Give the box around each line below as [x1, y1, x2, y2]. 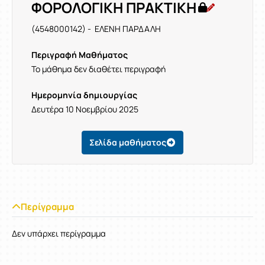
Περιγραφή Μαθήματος [31, 49, 128, 60]
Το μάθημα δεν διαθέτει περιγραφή [31, 63, 166, 75]
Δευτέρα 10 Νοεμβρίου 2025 [31, 104, 138, 115]
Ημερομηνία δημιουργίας [31, 89, 137, 101]
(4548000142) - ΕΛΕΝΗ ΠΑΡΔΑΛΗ [31, 23, 161, 34]
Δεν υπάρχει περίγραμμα [12, 228, 106, 239]
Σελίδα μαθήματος [89, 137, 166, 148]
